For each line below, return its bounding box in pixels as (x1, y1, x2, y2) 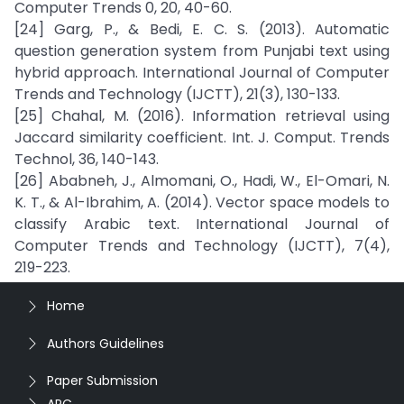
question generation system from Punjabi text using (14, 41, 390, 61)
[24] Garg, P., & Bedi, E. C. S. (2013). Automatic (14, 19, 390, 40)
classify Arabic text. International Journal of (14, 214, 390, 234)
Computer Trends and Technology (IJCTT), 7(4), (14, 235, 390, 256)
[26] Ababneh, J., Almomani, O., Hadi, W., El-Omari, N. (14, 170, 390, 191)
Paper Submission (47, 372, 158, 390)
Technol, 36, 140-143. (14, 149, 159, 170)
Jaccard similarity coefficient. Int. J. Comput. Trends (14, 127, 390, 148)
